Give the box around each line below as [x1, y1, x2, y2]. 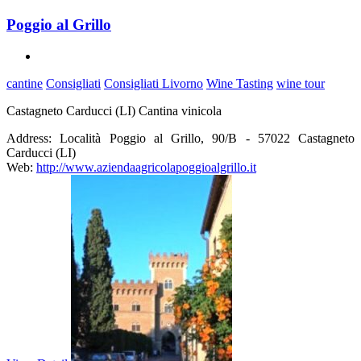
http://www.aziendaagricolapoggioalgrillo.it [36, 160, 256, 174]
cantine [6, 77, 43, 90]
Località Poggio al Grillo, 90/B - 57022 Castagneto [60, 131, 355, 145]
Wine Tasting [206, 77, 273, 90]
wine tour [276, 77, 325, 90]
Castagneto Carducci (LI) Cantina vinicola [6, 104, 222, 118]
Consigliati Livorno [104, 77, 203, 90]
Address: [6, 131, 52, 145]
